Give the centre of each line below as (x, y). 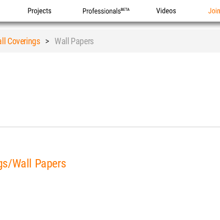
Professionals (104, 21)
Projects (41, 21)
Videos (167, 21)
